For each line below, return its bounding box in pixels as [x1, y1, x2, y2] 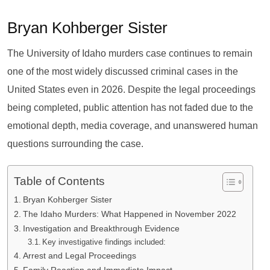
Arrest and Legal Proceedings [22, 251, 136, 260]
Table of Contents [14, 175, 105, 188]
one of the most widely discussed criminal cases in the [7, 66, 238, 77]
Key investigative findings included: [42, 237, 166, 246]
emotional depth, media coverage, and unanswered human [7, 121, 258, 131]
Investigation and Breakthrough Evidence [22, 224, 180, 233]
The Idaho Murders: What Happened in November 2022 [22, 209, 236, 219]
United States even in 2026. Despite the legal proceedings [7, 84, 256, 95]
